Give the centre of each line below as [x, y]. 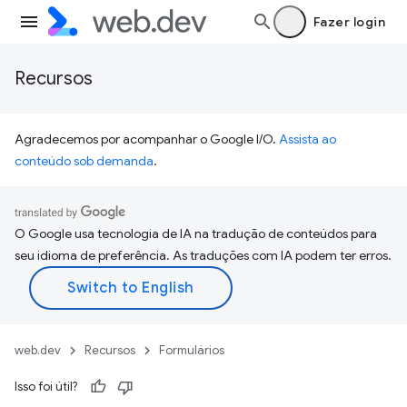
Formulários [192, 350]
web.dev [38, 350]
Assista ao [308, 139]
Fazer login [349, 22]
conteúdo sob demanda [84, 161]
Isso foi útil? [46, 387]
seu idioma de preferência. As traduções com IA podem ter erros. [203, 255]
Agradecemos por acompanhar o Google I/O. [147, 139]
